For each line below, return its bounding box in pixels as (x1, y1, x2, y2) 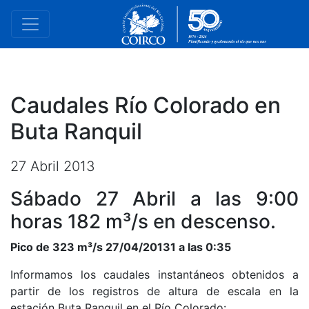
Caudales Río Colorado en (10, 92, 281, 119)
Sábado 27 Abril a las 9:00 (10, 187, 299, 210)
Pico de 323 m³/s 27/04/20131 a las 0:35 (10, 240, 231, 254)
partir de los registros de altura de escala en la (10, 284, 299, 298)
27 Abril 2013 (10, 158, 95, 175)
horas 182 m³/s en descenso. (10, 210, 276, 233)
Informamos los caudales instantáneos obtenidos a (10, 268, 299, 281)
